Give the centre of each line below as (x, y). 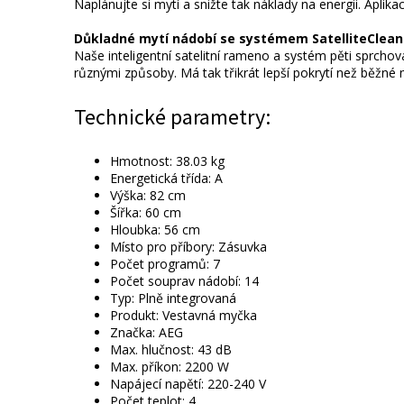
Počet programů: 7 (165, 264)
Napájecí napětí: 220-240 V (188, 384)
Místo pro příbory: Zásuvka (188, 247)
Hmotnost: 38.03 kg (167, 161)
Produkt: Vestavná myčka (184, 316)
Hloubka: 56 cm (155, 230)
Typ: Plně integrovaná (173, 298)
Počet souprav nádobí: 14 (184, 281)
